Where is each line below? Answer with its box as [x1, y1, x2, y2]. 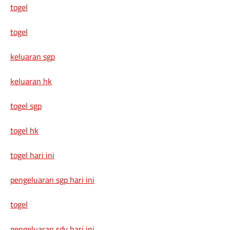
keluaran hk [10, 74, 52, 87]
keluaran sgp [10, 50, 55, 63]
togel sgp [10, 99, 42, 112]
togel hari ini [10, 148, 54, 161]
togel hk [10, 124, 39, 137]
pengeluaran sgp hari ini [10, 173, 94, 186]
